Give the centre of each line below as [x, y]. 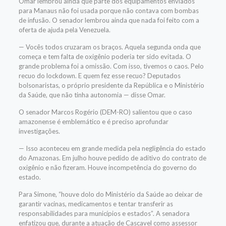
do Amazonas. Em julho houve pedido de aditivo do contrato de [112, 158]
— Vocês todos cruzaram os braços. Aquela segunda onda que [109, 47]
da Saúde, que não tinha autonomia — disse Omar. [92, 95]
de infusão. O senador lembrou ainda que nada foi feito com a [109, 20]
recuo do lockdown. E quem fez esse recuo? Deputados [99, 76]
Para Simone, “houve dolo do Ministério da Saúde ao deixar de [110, 194]
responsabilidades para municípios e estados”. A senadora [104, 213]
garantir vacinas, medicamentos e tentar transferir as [96, 204]
